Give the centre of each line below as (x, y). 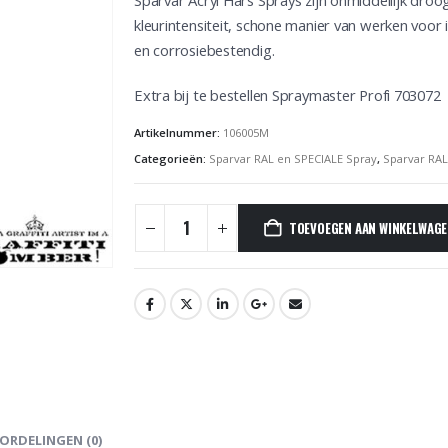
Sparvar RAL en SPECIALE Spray (293, 158)
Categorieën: (171, 158)
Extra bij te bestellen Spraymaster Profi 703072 (287, 95)
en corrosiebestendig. (204, 50)
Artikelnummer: (178, 132)
